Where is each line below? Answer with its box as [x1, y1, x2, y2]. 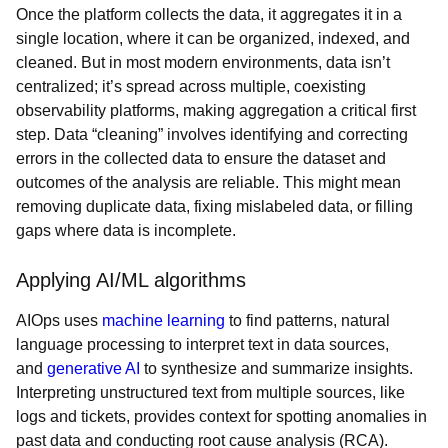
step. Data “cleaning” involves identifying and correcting [16, 126, 408, 143]
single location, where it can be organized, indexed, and [16, 30, 410, 47]
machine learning [102, 312, 225, 329]
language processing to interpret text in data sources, [16, 336, 389, 353]
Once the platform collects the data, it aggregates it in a [16, 6, 402, 23]
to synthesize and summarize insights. [140, 360, 413, 377]
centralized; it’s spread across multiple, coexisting [16, 78, 366, 95]
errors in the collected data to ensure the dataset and [16, 150, 386, 167]
